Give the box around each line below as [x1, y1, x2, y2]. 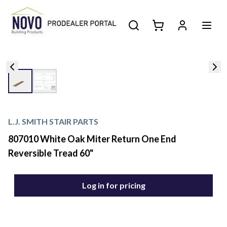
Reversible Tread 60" [8, 147, 93, 159]
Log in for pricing [82, 180, 145, 190]
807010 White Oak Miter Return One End [8, 133, 176, 144]
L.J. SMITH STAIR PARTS [8, 117, 98, 126]
